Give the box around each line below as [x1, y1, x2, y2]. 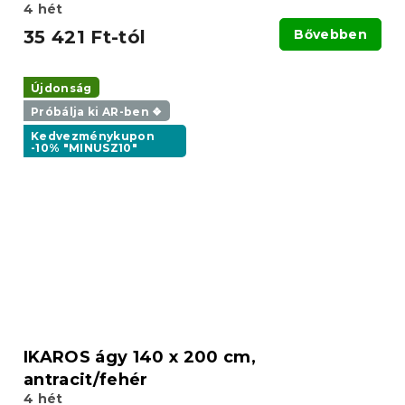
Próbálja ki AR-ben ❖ [31, 105, 163, 119]
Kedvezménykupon [31, 128, 155, 143]
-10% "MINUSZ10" [31, 140, 138, 155]
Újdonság [31, 81, 92, 96]
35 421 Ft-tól [24, 26, 146, 49]
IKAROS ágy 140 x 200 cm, [24, 346, 256, 367]
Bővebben [294, 26, 367, 43]
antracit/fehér [24, 369, 148, 390]
